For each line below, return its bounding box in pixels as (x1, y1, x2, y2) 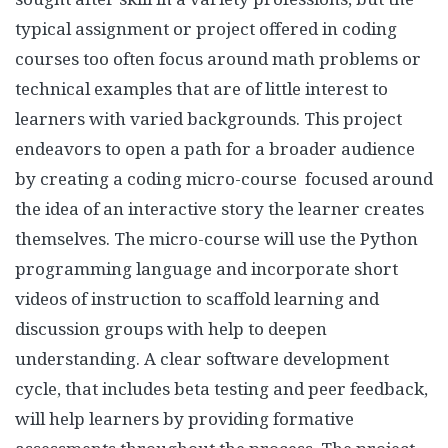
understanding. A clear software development (15, 347, 389, 370)
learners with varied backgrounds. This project (15, 107, 402, 130)
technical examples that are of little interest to (15, 77, 388, 100)
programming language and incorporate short (15, 257, 398, 280)
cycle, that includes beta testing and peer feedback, (15, 377, 428, 400)
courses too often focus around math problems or (15, 47, 421, 70)
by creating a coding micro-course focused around (15, 167, 433, 190)
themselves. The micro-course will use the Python (15, 227, 418, 250)
